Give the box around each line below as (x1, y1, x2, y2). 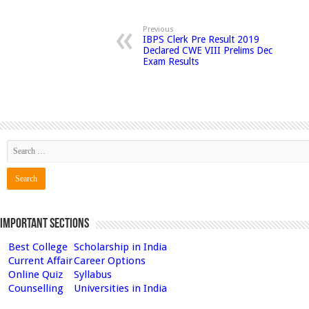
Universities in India (74, 281, 167, 295)
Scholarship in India (74, 240, 167, 253)
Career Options (74, 254, 146, 267)
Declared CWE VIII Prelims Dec (143, 44, 272, 56)
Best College (8, 240, 68, 253)
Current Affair (8, 254, 72, 267)
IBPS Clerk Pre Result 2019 (143, 33, 259, 45)
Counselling (8, 281, 63, 295)
